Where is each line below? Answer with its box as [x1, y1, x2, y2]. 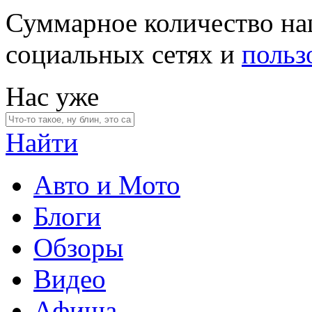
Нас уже [6, 81, 99, 111]
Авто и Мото [33, 170, 180, 200]
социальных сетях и [6, 39, 242, 69]
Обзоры [33, 233, 123, 263]
